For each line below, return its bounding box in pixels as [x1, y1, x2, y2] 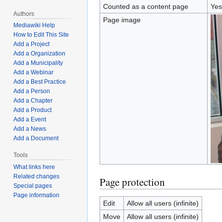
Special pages [13, 182, 53, 190]
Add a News [13, 125, 47, 133]
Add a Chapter [13, 97, 53, 105]
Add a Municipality [13, 59, 63, 67]
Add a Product [13, 107, 52, 114]
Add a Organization [13, 50, 66, 57]
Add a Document [13, 135, 59, 142]
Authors [13, 10, 35, 17]
